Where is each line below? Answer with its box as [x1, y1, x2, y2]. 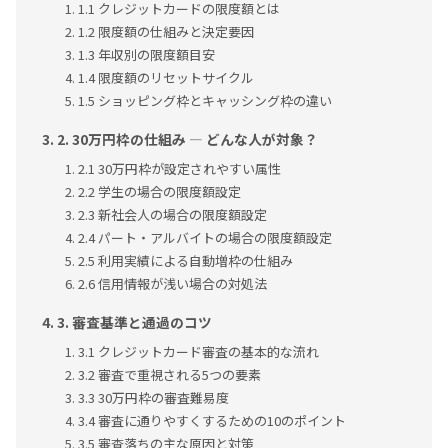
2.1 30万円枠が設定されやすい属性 [78, 159, 282, 179]
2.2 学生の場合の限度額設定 [78, 182, 242, 202]
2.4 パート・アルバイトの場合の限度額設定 [78, 228, 333, 248]
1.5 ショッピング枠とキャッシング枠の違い [78, 91, 333, 111]
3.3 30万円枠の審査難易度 [78, 388, 230, 408]
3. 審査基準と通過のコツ [57, 312, 213, 333]
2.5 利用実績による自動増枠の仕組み [78, 251, 294, 271]
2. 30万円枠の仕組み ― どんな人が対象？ [57, 129, 319, 150]
